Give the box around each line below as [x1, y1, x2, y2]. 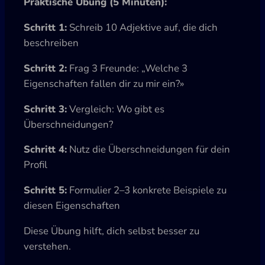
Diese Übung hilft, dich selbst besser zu [24, 224, 199, 238]
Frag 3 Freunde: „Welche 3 [67, 61, 188, 75]
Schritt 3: [24, 102, 67, 116]
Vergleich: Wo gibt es [67, 102, 164, 116]
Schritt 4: [24, 143, 67, 157]
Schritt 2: [24, 61, 67, 75]
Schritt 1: [24, 21, 67, 34]
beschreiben [24, 36, 79, 50]
